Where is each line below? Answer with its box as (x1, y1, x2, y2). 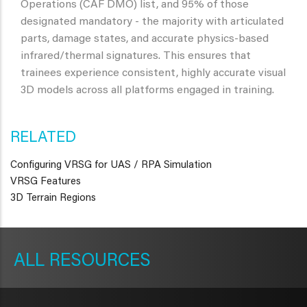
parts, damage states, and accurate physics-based (21, 34, 269, 45)
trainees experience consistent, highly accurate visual (21, 68, 286, 79)
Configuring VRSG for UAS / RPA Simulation (10, 160, 212, 171)
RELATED (10, 131, 76, 147)
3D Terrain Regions (10, 193, 96, 204)
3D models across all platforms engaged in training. (21, 85, 274, 97)
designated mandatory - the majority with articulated (21, 16, 284, 28)
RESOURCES (45, 253, 151, 271)
